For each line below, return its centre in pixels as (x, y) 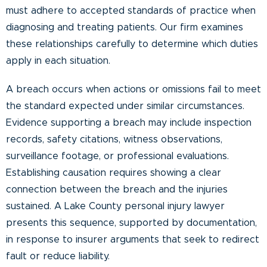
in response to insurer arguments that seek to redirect (133, 239)
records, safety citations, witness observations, (114, 139)
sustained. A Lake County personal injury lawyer (115, 206)
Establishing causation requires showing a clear (114, 173)
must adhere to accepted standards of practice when (131, 10)
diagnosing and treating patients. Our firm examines (125, 27)
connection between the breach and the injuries (117, 189)
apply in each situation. (58, 60)
